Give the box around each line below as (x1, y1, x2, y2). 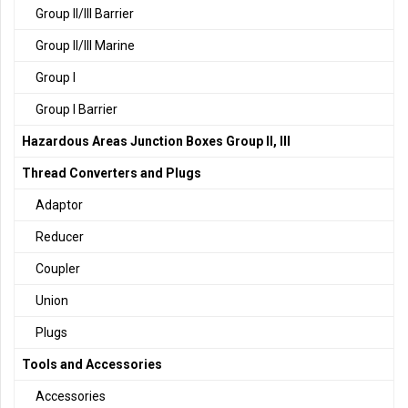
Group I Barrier (36, 102, 117, 117)
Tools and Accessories (22, 357, 162, 372)
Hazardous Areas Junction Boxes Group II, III (22, 134, 291, 149)
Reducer (36, 229, 84, 245)
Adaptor (36, 198, 83, 213)
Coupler (36, 261, 80, 277)
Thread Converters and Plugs (22, 166, 201, 181)
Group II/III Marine (36, 38, 135, 54)
